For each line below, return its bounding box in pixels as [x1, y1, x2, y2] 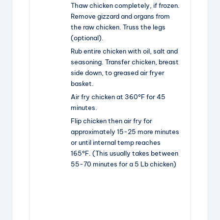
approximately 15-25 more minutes [71, 128, 179, 136]
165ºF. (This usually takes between [71, 149, 178, 158]
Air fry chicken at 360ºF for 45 [71, 93, 165, 101]
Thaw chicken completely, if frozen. [71, 1, 180, 10]
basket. [71, 80, 94, 88]
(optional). [71, 34, 104, 42]
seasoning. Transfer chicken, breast [71, 58, 179, 66]
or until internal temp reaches [71, 138, 161, 147]
